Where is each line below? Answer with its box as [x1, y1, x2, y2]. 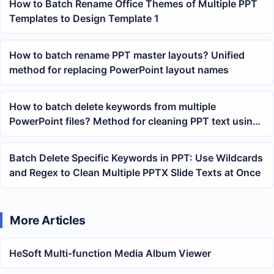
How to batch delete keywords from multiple [9, 100, 216, 113]
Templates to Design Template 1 [9, 12, 159, 25]
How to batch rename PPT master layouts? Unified [9, 49, 245, 62]
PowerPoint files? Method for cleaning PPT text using [9, 115, 259, 128]
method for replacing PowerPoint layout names [9, 64, 229, 76]
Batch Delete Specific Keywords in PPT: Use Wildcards [9, 152, 263, 165]
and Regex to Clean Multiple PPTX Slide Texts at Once [9, 166, 261, 179]
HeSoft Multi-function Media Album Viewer [9, 247, 211, 260]
